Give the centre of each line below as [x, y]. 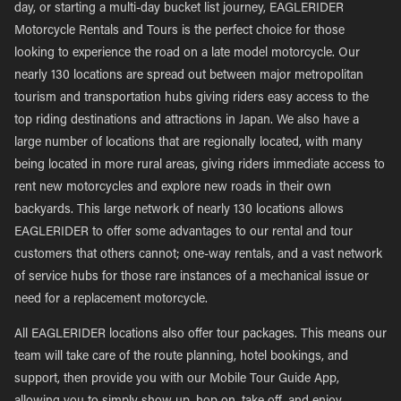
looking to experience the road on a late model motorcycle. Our [187, 54]
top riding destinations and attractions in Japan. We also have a [187, 121]
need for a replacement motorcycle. [111, 300]
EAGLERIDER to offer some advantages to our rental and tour [183, 233]
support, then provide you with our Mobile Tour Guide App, [177, 380]
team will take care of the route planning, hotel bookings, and [181, 357]
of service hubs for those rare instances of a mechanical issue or [192, 277]
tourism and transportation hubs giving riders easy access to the [192, 98]
